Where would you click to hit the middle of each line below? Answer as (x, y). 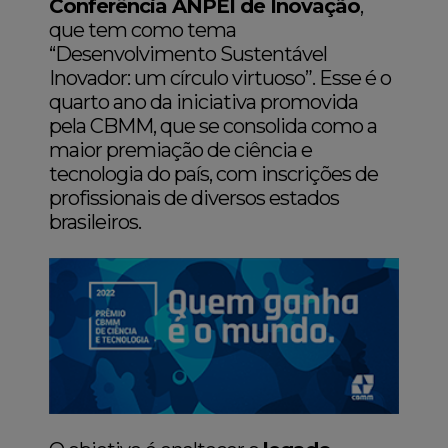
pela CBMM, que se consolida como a (213, 126)
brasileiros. (97, 222)
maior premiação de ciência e (181, 150)
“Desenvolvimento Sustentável (188, 54)
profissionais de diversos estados (194, 198)
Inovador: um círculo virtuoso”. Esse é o (220, 78)
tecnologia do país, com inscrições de (214, 174)
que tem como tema (143, 30)
